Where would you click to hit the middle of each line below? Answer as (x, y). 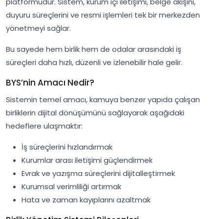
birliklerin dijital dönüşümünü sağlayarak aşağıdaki (95, 112)
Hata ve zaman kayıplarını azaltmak (86, 199)
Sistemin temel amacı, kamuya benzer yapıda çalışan (103, 99)
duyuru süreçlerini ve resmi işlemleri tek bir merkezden (103, 15)
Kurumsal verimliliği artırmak (71, 186)
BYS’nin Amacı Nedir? (50, 82)
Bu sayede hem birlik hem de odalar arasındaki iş (94, 49)
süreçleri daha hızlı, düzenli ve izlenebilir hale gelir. (94, 62)
